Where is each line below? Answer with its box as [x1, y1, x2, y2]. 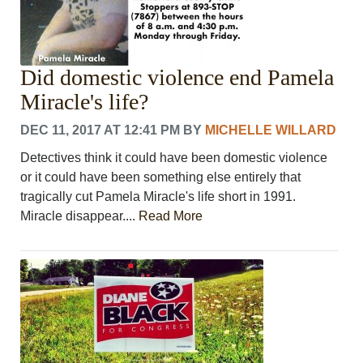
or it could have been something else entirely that [20, 169, 301, 184]
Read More [139, 208, 203, 223]
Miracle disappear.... [20, 208, 139, 223]
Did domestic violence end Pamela [20, 64, 335, 90]
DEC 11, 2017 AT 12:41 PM [20, 122, 181, 137]
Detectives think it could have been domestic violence [20, 150, 328, 164]
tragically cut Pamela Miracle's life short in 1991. [20, 189, 297, 203]
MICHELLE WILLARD [205, 122, 337, 137]
